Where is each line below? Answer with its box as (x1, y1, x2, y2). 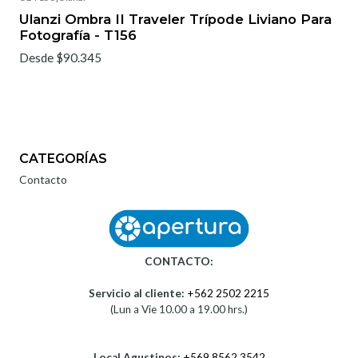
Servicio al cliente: (89, 286, 185, 300)
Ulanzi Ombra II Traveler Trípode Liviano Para (19, 11, 332, 28)
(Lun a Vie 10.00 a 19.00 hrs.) (110, 302, 248, 316)
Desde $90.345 (19, 50, 101, 66)
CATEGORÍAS (19, 151, 107, 167)
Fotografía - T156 (19, 27, 137, 44)
